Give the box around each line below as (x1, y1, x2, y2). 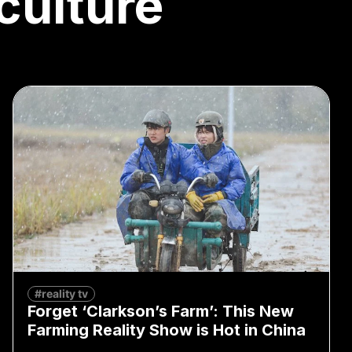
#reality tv (34, 286, 88, 300)
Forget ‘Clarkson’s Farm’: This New (27, 301, 294, 321)
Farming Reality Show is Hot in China (27, 320, 306, 339)
